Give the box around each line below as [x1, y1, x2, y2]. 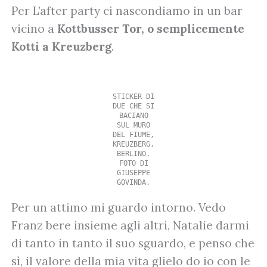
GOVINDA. [117, 178, 150, 187]
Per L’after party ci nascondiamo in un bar [11, 4, 243, 18]
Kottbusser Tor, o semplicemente [57, 21, 244, 36]
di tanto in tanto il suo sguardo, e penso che [11, 235, 254, 250]
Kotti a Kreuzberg [11, 39, 111, 54]
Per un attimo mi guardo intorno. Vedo [11, 200, 226, 215]
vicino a [11, 21, 57, 36]
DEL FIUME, [113, 130, 154, 139]
